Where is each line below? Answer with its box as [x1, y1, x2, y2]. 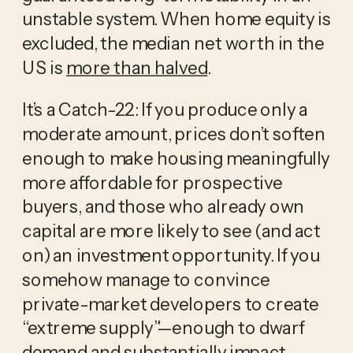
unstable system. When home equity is [21, 7, 331, 30]
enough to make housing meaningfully [21, 146, 330, 169]
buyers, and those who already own [21, 195, 305, 217]
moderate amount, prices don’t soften [21, 121, 325, 144]
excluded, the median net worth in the [21, 32, 325, 54]
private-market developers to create [21, 292, 319, 314]
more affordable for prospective [21, 170, 283, 193]
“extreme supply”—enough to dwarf [21, 316, 305, 339]
